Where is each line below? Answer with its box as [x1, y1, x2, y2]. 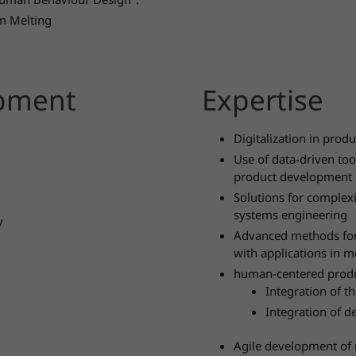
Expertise [202, 81, 323, 118]
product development [234, 168, 352, 184]
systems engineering [234, 207, 347, 222]
